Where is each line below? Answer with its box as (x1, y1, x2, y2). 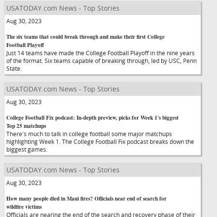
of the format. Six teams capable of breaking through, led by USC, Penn (6, 57, 197, 64)
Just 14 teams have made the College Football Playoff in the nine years (6, 49, 195, 57)
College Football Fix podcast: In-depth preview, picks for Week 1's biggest (6, 114, 179, 122)
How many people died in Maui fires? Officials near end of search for (6, 195, 167, 202)
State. (6, 64, 31, 72)
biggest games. (6, 145, 56, 153)
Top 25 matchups (6, 122, 46, 130)
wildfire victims (6, 203, 42, 211)
